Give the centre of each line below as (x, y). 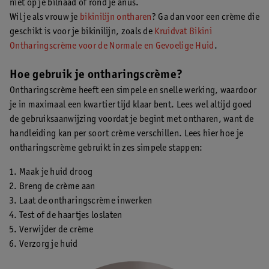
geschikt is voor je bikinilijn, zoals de (82, 32)
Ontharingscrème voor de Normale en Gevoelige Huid (112, 46)
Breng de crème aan (57, 187)
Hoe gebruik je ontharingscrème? (96, 76)
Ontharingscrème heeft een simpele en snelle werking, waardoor (133, 91)
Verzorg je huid (49, 244)
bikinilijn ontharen (116, 17)
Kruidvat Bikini (183, 32)
